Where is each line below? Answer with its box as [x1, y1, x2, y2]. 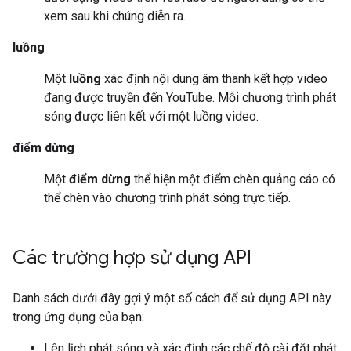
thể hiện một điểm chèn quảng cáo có [131, 172, 335, 186]
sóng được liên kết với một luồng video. [44, 109, 259, 124]
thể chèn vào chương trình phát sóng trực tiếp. [44, 190, 291, 205]
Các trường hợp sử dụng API [13, 246, 251, 270]
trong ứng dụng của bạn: [13, 309, 144, 324]
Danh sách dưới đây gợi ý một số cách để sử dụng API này [13, 291, 331, 306]
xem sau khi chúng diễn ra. [44, 9, 186, 24]
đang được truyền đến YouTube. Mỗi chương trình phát [44, 90, 336, 105]
